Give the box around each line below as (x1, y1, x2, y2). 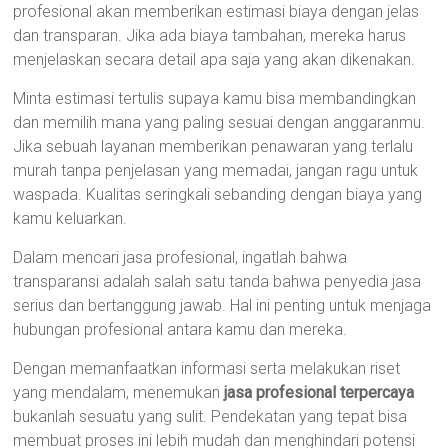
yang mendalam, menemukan (13, 383, 225, 402)
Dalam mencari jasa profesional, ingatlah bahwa (13, 248, 348, 267)
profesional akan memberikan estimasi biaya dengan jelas (13, 2, 420, 21)
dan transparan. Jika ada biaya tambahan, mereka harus (13, 26, 407, 45)
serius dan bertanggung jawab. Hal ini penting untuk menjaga (13, 296, 432, 315)
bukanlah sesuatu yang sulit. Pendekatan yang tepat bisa (13, 407, 408, 426)
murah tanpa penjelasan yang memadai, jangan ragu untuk (13, 161, 419, 180)
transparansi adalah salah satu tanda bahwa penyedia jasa (13, 272, 422, 291)
